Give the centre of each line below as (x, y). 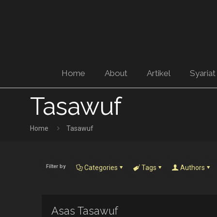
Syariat (202, 73)
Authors (192, 168)
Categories (101, 168)
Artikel (158, 73)
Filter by (56, 166)
